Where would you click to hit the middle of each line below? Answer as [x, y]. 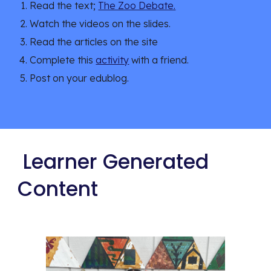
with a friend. [159, 60]
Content [58, 189]
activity [113, 60]
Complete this [63, 60]
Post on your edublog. [80, 78]
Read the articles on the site [95, 41]
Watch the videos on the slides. [100, 23]
